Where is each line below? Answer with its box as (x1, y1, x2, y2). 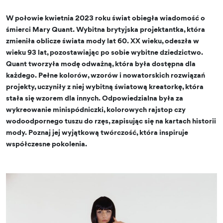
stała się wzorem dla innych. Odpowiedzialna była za (6, 94, 183, 102)
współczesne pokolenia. (6, 139, 87, 148)
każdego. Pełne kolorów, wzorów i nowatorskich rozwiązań (6, 71, 205, 79)
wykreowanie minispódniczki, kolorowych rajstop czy (6, 105, 186, 113)
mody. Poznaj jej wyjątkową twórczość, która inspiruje (6, 128, 188, 136)
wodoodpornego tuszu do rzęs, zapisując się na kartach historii (6, 116, 216, 125)
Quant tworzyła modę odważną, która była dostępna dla (6, 59, 196, 68)
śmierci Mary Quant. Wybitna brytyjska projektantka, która (6, 25, 205, 33)
